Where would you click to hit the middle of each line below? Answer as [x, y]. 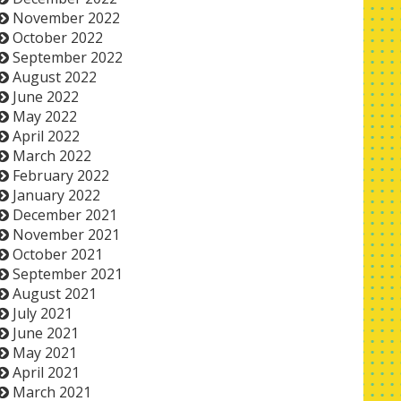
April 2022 [46, 136]
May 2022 [44, 116]
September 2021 [67, 274]
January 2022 [56, 195]
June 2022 [45, 97]
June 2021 [45, 333]
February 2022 [60, 175]
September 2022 [67, 57]
